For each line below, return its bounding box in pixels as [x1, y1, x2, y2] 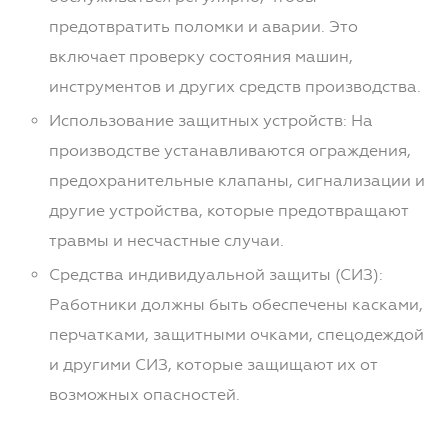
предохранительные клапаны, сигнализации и [48, 171, 425, 191]
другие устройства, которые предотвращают [48, 201, 408, 221]
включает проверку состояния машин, [48, 47, 353, 67]
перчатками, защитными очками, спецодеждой [48, 325, 424, 345]
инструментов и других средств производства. [48, 77, 421, 97]
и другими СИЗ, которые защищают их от [48, 355, 377, 375]
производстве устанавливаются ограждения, [48, 141, 411, 161]
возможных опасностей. [48, 385, 240, 405]
